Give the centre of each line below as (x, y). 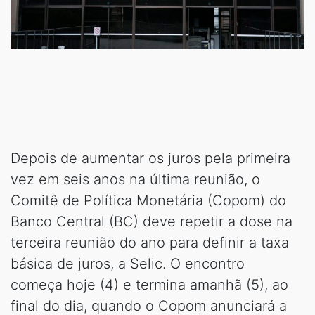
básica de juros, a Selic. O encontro (128, 263)
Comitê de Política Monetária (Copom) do (148, 200)
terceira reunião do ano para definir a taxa (150, 242)
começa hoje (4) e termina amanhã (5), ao (149, 284)
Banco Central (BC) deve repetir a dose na (152, 221)
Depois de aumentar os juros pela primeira (150, 158)
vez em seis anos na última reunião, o (135, 179)
